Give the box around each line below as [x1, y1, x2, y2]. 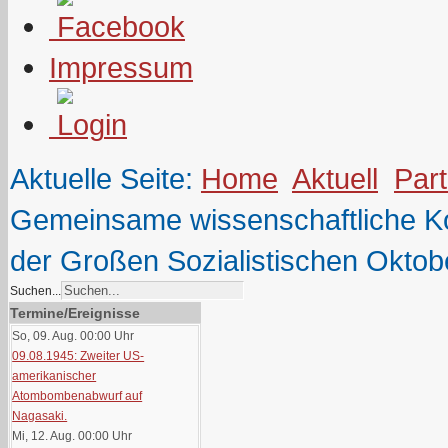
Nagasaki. [12, 409, 68, 423]
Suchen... [10, 284, 61, 298]
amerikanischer [12, 369, 97, 383]
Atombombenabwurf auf [12, 389, 143, 403]
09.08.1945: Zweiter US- [12, 349, 145, 363]
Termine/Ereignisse [10, 305, 140, 321]
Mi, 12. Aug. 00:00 [12, 429, 110, 443]
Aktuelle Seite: [10, 162, 201, 195]
